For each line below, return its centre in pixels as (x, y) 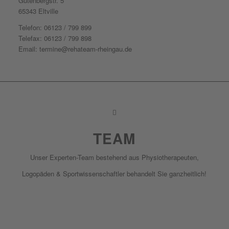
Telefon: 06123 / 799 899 (55, 28)
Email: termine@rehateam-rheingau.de (75, 49)
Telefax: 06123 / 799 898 (55, 38)
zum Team (114, 210)
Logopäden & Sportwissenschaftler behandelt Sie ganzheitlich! (114, 173)
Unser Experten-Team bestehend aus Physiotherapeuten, (114, 157)
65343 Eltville (38, 11)
